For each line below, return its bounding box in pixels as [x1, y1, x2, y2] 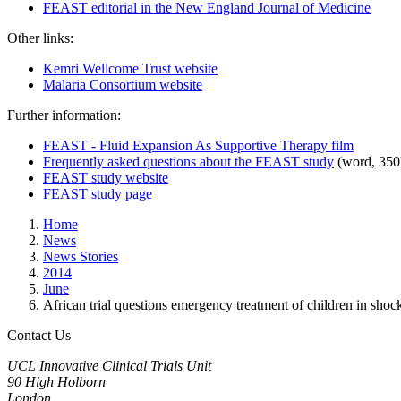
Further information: [7, 107, 121, 123]
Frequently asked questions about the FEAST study [43, 153, 334, 169]
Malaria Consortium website [43, 76, 202, 92]
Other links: [7, 30, 73, 46]
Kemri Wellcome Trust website [43, 60, 218, 76]
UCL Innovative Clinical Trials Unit [7, 357, 211, 373]
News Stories [43, 248, 118, 264]
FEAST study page [43, 185, 152, 201]
